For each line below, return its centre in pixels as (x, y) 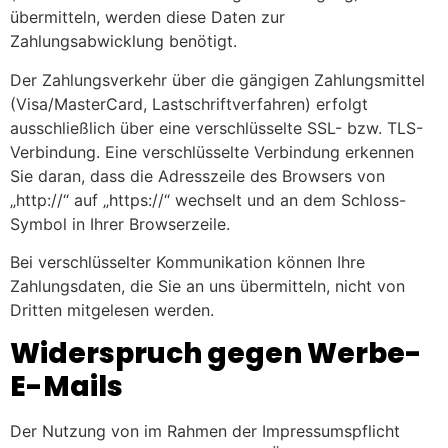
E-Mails (66, 386)
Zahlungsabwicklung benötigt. (123, 41)
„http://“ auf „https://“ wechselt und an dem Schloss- (208, 199)
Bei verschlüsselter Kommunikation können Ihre (187, 262)
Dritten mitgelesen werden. (112, 310)
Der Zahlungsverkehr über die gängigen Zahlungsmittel (217, 79)
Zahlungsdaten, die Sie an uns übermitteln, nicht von (207, 286)
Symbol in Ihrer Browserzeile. (120, 223)
